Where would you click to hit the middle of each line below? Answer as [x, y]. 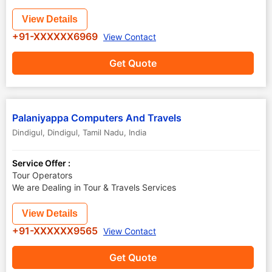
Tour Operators [42, 175]
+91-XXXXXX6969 [56, 36]
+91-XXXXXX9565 [56, 231]
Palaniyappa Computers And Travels [97, 118]
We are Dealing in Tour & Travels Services [94, 187]
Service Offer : [41, 163]
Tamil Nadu [103, 132]
